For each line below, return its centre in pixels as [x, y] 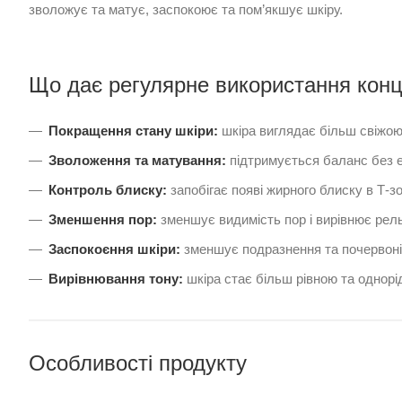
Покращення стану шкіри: [133, 131]
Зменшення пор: [103, 220]
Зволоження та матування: [137, 161]
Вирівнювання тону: [116, 279]
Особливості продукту [138, 363]
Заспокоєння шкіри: [114, 249]
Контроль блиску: [108, 190]
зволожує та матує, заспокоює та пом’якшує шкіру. [186, 10]
